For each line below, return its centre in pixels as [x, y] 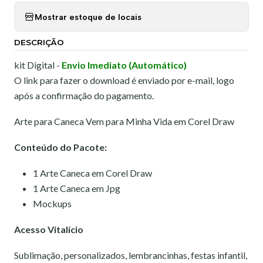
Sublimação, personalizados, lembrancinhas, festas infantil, [131, 255]
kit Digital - [38, 65]
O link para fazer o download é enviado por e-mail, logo [124, 80]
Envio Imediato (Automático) [124, 65]
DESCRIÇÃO [39, 42]
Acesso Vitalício [49, 229]
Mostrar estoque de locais [88, 17]
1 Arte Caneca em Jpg [77, 188]
